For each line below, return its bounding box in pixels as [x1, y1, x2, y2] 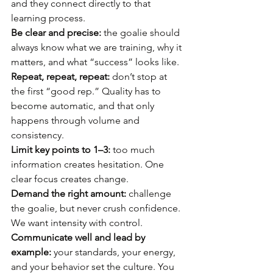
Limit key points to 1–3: [11, 144, 110, 155]
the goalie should [101, 27, 182, 38]
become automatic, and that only [11, 100, 157, 112]
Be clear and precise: [11, 27, 101, 38]
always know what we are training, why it [11, 41, 184, 53]
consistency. [11, 129, 66, 141]
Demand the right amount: [11, 188, 126, 199]
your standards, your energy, [51, 246, 178, 258]
